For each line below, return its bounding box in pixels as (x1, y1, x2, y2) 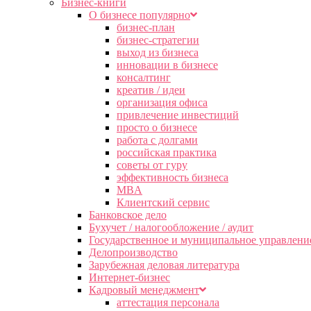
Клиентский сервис (117, 196, 210, 208)
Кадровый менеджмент (89, 284, 199, 296)
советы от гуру (117, 159, 187, 171)
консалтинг (117, 72, 171, 83)
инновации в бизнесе (117, 59, 218, 71)
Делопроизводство (89, 246, 178, 258)
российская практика (117, 146, 217, 158)
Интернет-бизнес (89, 271, 170, 283)
